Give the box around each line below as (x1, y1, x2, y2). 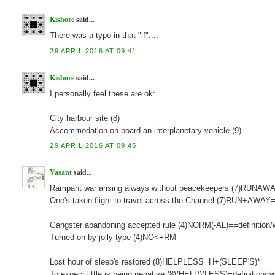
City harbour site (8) (50, 113, 120, 123)
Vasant (50, 166, 72, 177)
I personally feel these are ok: (50, 88, 156, 98)
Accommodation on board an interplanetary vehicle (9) (50, 125, 242, 135)
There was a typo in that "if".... (50, 31, 159, 41)
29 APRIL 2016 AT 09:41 (50, 47, 137, 55)
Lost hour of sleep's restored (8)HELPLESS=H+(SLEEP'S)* (50, 257, 261, 266)
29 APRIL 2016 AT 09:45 (50, 141, 137, 149)
